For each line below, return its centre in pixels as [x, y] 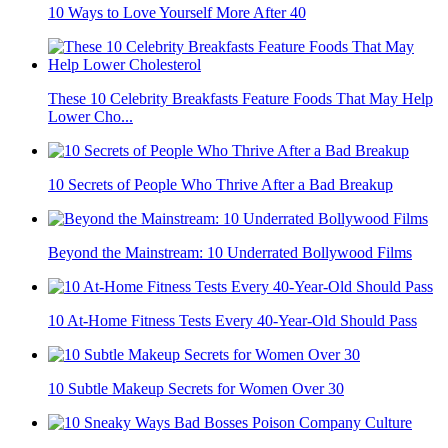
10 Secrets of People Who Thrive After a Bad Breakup [220, 185]
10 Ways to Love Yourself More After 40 [177, 13]
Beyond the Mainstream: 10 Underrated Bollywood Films [230, 253]
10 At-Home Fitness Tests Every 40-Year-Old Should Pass [232, 321]
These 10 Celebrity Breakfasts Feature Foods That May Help [240, 99]
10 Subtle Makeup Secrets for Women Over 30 [196, 389]
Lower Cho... [90, 117]
